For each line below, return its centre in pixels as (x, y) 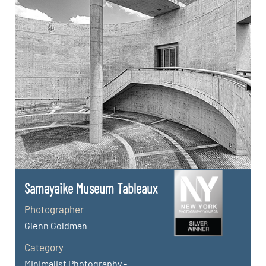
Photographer (54, 209)
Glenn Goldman (56, 225)
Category (44, 247)
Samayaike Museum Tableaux (91, 188)
